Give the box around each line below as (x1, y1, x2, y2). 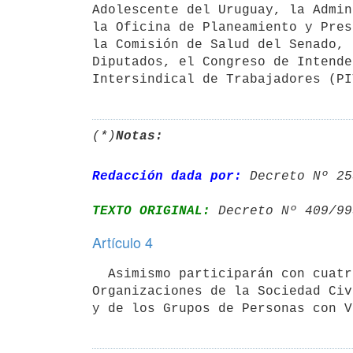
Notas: (116, 128, 163, 143)
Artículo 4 (92, 232, 153, 252)
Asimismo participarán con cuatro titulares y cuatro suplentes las (92, 266, 108, 281)
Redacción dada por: (92, 169, 242, 184)
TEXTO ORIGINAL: (92, 203, 210, 218)
